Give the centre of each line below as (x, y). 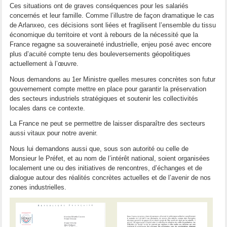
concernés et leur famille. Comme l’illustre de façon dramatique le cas (112, 16)
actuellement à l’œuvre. (44, 64)
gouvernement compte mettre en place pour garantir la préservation (108, 89)
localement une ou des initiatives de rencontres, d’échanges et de (106, 168)
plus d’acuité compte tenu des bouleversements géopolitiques (100, 54)
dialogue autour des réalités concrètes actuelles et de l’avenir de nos (110, 177)
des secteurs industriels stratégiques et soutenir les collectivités (104, 98)
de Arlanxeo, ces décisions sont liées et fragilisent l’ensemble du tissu (113, 25)
